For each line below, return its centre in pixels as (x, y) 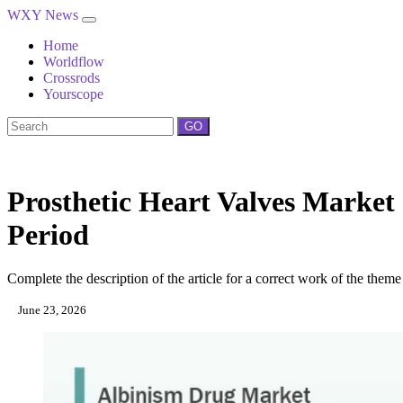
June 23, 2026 (51, 310)
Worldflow (74, 62)
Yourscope (73, 94)
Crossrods (72, 78)
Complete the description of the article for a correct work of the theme (204, 279)
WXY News (45, 15)
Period (48, 235)
